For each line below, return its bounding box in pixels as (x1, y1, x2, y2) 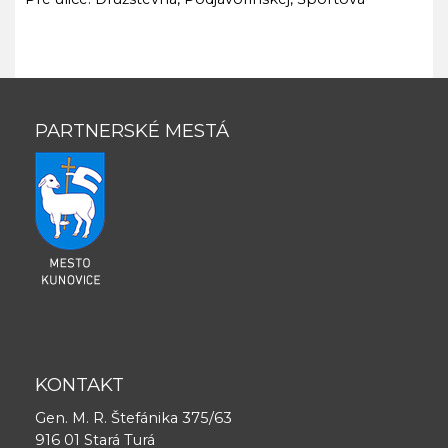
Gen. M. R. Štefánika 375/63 (35, 408, 232, 427)
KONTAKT (35, 373, 124, 396)
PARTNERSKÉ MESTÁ (35, 118, 229, 142)
